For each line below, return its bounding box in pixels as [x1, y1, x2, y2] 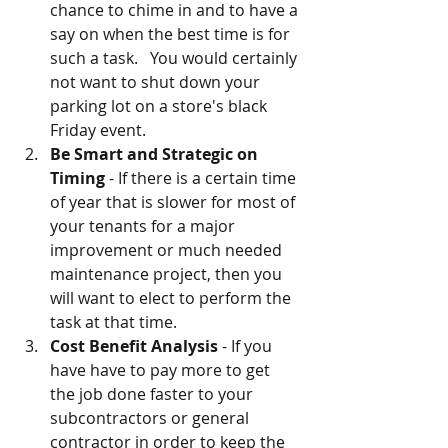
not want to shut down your [50, 71, 264, 94]
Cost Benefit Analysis [50, 335, 218, 358]
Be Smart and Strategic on [50, 143, 262, 166]
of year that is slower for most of [50, 191, 299, 214]
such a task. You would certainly [50, 47, 301, 70]
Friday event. [50, 119, 158, 142]
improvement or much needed [50, 239, 286, 262]
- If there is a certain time [105, 167, 300, 190]
